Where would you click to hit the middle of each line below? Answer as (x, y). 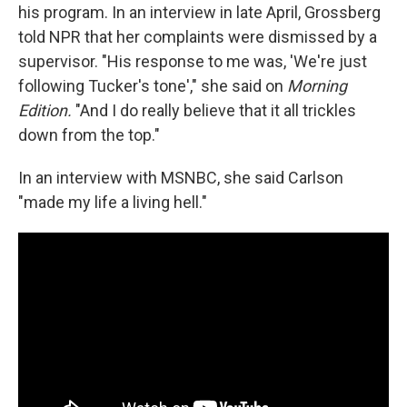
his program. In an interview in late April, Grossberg (199, 13)
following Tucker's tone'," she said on (153, 86)
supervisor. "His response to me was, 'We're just (193, 62)
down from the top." (89, 135)
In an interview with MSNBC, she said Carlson (181, 178)
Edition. (47, 111)
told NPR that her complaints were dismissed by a (198, 37)
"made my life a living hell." (113, 203)
